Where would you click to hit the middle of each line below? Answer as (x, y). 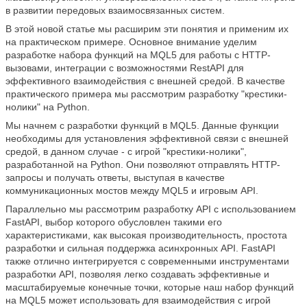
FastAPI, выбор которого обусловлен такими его (114, 222)
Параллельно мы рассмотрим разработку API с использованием (151, 209)
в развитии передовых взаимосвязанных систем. (115, 10)
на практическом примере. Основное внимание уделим (131, 42)
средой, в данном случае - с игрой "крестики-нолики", (126, 151)
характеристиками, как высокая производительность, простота (146, 235)
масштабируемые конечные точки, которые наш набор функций (150, 287)
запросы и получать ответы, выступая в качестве (115, 177)
